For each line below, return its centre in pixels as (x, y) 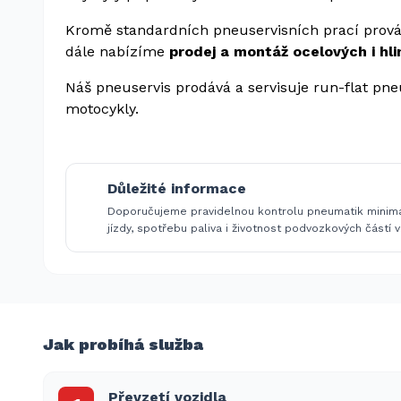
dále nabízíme (115, 51)
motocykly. (102, 109)
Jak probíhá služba (123, 344)
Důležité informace (177, 188)
